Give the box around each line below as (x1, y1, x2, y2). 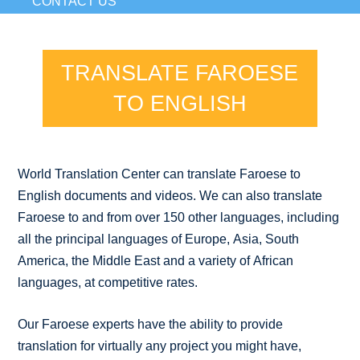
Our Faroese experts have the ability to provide (18, 317, 284, 331)
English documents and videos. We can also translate (18, 188, 323, 202)
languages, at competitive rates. (18, 275, 198, 289)
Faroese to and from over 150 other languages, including (18, 210, 340, 224)
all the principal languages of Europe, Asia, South (18, 231, 300, 246)
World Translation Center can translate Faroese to (18, 166, 301, 181)
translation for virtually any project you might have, (18, 338, 302, 353)
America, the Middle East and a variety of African (18, 253, 294, 268)
